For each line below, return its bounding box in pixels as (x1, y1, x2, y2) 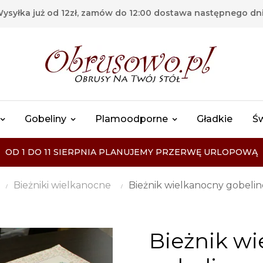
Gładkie (197, 113, 232, 124)
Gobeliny (25, 113, 66, 124)
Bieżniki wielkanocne (14, 180, 111, 191)
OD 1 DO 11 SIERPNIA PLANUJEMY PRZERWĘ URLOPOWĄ (5, 147, 258, 157)
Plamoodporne (95, 113, 168, 124)
